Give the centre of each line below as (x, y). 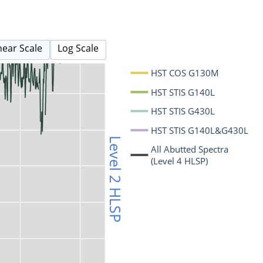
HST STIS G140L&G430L (200, 130)
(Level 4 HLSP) (180, 161)
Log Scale (78, 48)
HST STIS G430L (183, 111)
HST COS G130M (185, 73)
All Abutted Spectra (190, 149)
